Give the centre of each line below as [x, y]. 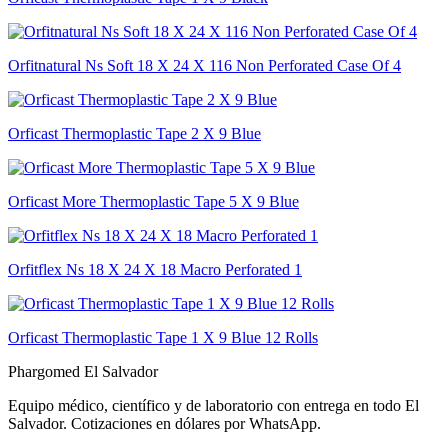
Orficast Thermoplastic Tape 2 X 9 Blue [134, 133]
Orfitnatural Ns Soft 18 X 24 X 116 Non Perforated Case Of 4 [204, 65]
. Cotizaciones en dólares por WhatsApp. [192, 423]
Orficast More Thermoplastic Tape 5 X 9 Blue [153, 201]
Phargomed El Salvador [83, 371]
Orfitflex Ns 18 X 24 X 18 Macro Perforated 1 [155, 269]
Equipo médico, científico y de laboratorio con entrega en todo [204, 405]
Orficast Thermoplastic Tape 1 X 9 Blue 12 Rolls [163, 337]
